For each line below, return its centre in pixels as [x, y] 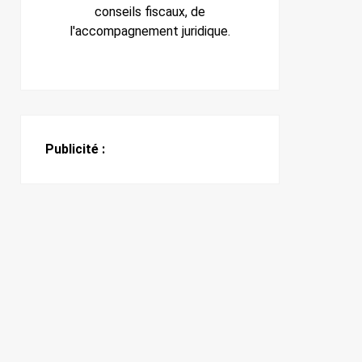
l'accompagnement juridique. [150, 32]
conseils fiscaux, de [150, 12]
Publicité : [75, 149]
